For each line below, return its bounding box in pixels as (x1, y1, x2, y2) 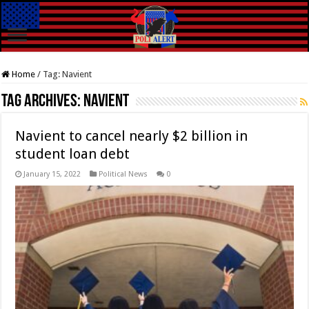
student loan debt (15, 146, 130, 163)
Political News (99, 170, 148, 179)
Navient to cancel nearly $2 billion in (15, 128, 248, 145)
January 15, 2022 (23, 170, 81, 179)
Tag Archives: (1, 92, 84, 112)
